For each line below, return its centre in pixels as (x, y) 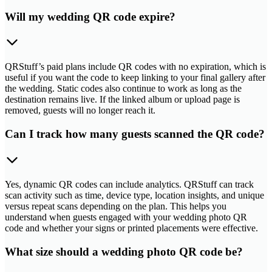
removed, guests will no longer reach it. (80, 110)
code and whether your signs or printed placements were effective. (131, 228)
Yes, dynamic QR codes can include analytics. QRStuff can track (129, 184)
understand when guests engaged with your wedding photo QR (126, 217)
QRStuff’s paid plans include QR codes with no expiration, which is (135, 67)
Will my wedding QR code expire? (90, 16)
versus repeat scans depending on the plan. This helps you (116, 206)
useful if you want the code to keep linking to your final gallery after (135, 78)
